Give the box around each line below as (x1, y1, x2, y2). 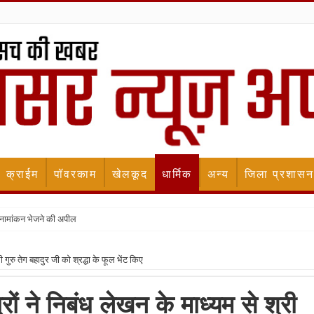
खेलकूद (112, 168, 148, 182)
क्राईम (6, 168, 39, 182)
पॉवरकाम (54, 168, 97, 182)
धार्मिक (162, 168, 192, 182)
